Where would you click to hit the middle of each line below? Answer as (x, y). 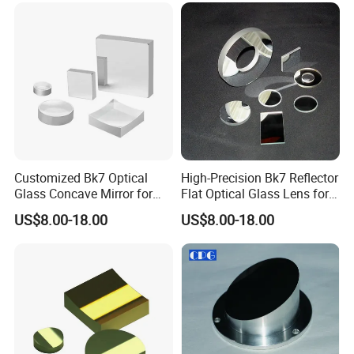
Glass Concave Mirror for (84, 193)
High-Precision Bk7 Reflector (259, 177)
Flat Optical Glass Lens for (254, 193)
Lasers (199, 209)
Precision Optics (60, 209)
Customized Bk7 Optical (81, 177)
